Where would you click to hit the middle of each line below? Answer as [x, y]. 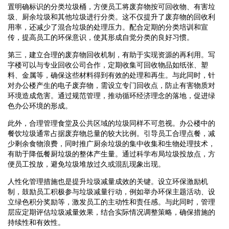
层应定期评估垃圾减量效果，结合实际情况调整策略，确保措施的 [111, 212]
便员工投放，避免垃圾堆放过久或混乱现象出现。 [86, 164]
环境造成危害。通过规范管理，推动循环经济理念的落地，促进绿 [111, 95]
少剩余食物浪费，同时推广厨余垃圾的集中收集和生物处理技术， [111, 143]
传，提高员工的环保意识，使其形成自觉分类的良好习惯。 [101, 37]
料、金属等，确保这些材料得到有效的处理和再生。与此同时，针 [111, 75]
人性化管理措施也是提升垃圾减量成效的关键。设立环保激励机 [108, 181]
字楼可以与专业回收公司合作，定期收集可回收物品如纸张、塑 [108, 65]
